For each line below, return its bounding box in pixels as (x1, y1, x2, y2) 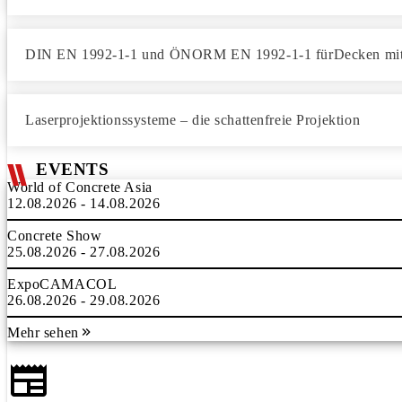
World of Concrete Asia (7, 179, 153, 195)
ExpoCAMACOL (7, 276, 118, 292)
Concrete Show (7, 228, 102, 243)
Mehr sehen (7, 325, 79, 340)
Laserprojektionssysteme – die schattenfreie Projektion (25, 112, 361, 127)
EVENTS (36, 160, 109, 179)
